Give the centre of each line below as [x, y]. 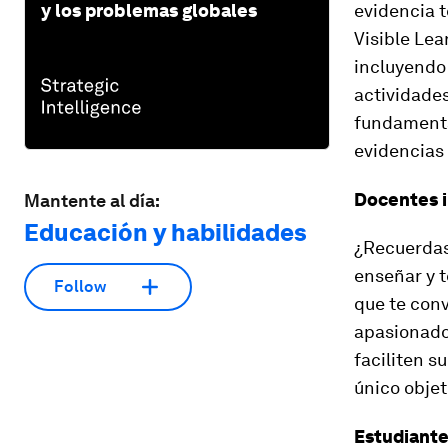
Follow [80, 287]
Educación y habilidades [165, 232]
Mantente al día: [92, 200]
